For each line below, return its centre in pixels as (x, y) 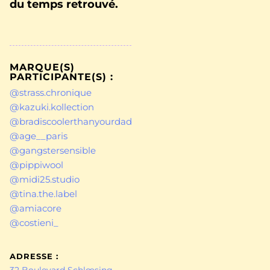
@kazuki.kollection (52, 107)
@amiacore (36, 209)
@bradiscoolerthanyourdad (71, 122)
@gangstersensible (53, 151)
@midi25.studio (45, 180)
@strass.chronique (51, 93)
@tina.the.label (43, 194)
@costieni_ (34, 223)
